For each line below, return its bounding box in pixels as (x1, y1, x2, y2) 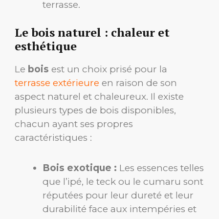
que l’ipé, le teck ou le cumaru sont (43, 176, 203, 188)
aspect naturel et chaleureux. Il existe (15, 91, 184, 103)
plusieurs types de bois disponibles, (15, 105, 176, 116)
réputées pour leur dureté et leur (43, 190, 194, 201)
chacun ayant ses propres (15, 118, 133, 130)
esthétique (15, 38, 77, 54)
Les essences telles (117, 162, 204, 174)
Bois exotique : (43, 162, 117, 174)
